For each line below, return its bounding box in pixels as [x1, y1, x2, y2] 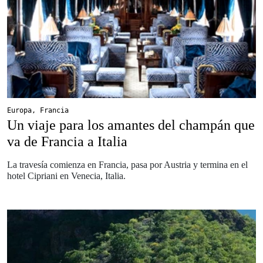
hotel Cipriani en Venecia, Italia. [7, 170, 126, 181]
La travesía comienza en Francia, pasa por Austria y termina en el [7, 159, 248, 170]
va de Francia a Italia [7, 133, 127, 149]
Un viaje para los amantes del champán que [7, 117, 255, 133]
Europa [7, 106, 32, 114]
